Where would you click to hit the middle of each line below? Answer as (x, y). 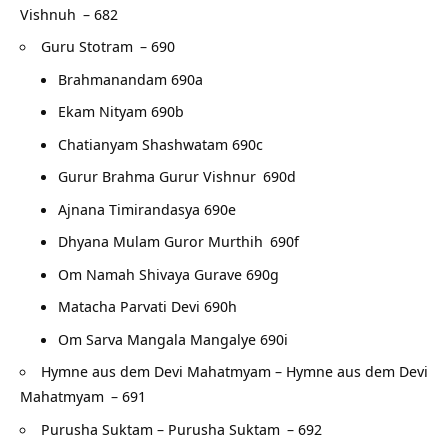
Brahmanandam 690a (130, 78)
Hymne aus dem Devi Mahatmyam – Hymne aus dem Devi (234, 371)
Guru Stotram (87, 46)
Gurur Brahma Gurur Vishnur (156, 176)
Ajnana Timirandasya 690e (146, 208)
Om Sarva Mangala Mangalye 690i (172, 338)
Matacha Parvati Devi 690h (147, 306)
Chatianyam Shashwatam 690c (160, 143)
